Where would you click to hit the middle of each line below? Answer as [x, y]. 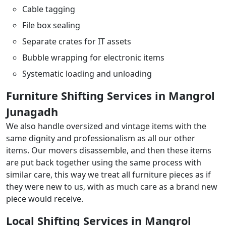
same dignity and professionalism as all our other [101, 138]
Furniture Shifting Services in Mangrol [110, 96]
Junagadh [32, 112]
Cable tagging [49, 9]
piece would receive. [45, 199]
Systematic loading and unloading [87, 74]
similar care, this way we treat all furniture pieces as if [108, 175]
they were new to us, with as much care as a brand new [112, 187]
